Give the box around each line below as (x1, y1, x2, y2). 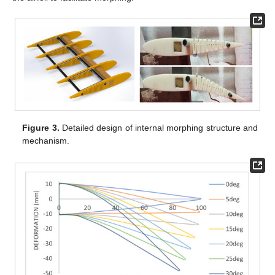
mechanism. (22, 135, 70, 145)
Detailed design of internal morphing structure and (59, 122, 258, 133)
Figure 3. (22, 122, 60, 133)
